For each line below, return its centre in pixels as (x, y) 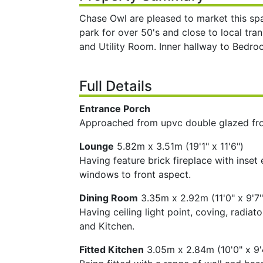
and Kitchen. (107, 226)
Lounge (96, 146)
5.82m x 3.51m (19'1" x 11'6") (180, 146)
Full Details (115, 86)
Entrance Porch (114, 109)
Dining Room (108, 198)
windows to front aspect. (135, 175)
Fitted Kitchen (111, 250)
